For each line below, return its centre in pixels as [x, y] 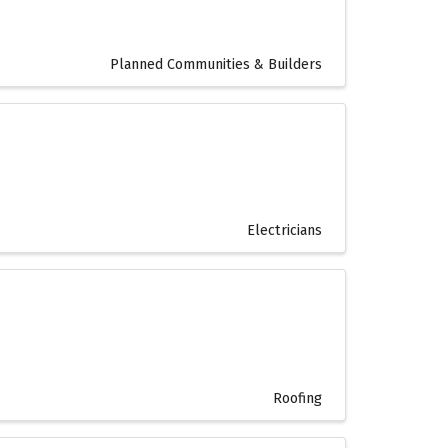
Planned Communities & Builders [216, 64]
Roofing [297, 399]
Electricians [284, 231]
